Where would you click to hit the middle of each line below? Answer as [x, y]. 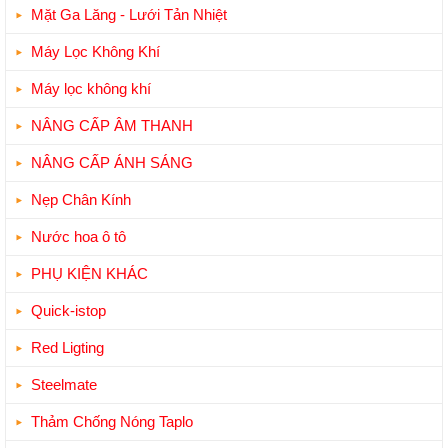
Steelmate [64, 384]
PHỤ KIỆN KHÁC [89, 273]
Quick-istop [68, 310]
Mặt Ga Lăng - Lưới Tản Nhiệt [129, 14]
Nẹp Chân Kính [81, 199]
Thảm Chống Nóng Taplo [112, 421]
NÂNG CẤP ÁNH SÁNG [112, 162]
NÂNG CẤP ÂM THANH [112, 125]
